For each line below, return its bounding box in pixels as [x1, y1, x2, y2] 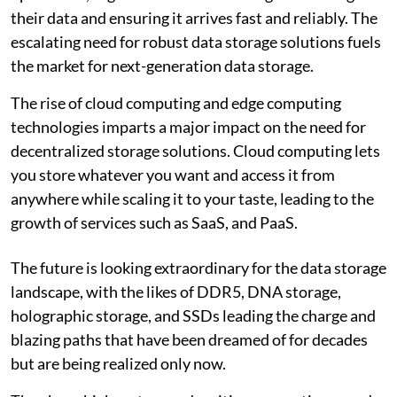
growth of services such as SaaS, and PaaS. [11, 212, 298, 232]
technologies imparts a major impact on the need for [11, 116, 366, 136]
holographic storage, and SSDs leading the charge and [11, 305, 376, 325]
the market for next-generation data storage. [11, 55, 314, 75]
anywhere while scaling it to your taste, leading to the [11, 188, 374, 208]
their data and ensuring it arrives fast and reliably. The [11, 7, 378, 27]
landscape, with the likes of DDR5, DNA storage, [11, 281, 341, 301]
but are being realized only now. [11, 353, 226, 373]
